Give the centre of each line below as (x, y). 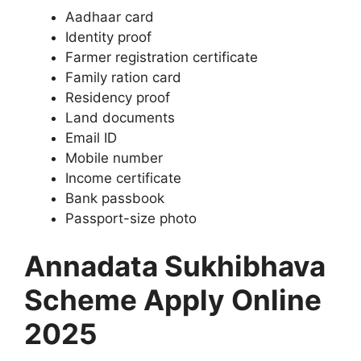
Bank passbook (115, 198)
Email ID (91, 137)
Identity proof (108, 37)
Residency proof (118, 97)
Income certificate (123, 178)
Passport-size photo (131, 218)
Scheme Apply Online (173, 300)
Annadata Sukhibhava (175, 266)
